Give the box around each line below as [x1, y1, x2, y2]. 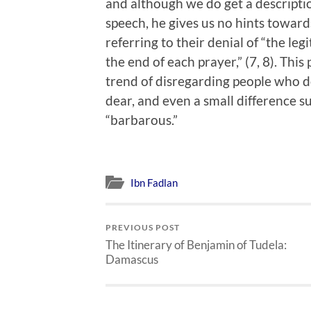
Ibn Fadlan [131, 176, 178, 190]
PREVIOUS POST [106, 222, 180, 233]
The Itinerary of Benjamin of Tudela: [106, 237, 287, 253]
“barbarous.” [106, 111, 178, 128]
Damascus [106, 252, 158, 267]
